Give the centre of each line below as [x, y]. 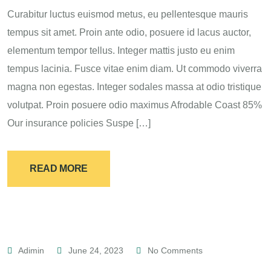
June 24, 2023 [96, 250]
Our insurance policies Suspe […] [79, 123]
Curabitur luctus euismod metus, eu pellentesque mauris [128, 14]
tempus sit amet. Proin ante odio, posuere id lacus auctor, [129, 32]
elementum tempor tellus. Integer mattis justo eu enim [121, 51]
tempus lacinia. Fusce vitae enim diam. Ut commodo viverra [135, 69]
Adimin [31, 250]
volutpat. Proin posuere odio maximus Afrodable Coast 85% [135, 105]
